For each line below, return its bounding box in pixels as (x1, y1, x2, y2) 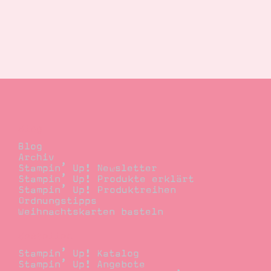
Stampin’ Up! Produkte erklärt (18, 173, 194, 184)
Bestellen (18, 230, 73, 241)
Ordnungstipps (18, 195, 97, 206)
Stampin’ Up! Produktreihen (18, 184, 176, 195)
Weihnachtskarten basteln (18, 206, 163, 217)
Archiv (18, 151, 54, 163)
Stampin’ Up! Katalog (18, 248, 139, 260)
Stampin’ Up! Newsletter (18, 162, 157, 174)
